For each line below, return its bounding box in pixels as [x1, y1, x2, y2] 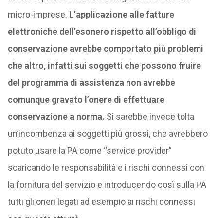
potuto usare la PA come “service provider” [7, 145, 172, 156]
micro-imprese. [7, 9, 67, 19]
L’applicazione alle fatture [67, 9, 174, 19]
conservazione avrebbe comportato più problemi [7, 43, 203, 54]
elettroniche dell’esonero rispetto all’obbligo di [7, 26, 196, 36]
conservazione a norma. [7, 111, 105, 122]
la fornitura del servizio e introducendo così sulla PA [7, 180, 206, 190]
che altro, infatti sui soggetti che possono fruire [7, 60, 201, 71]
